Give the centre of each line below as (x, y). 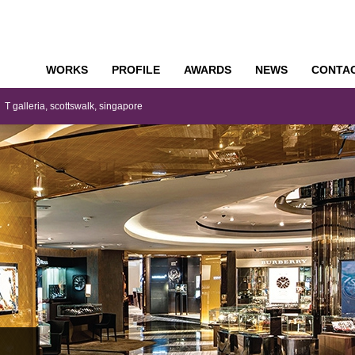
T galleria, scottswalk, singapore (74, 106)
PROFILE (136, 70)
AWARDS (208, 70)
